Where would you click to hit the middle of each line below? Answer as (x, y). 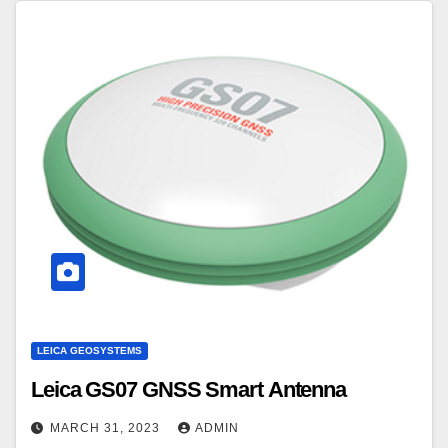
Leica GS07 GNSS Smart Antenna (189, 390)
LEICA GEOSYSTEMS (89, 351)
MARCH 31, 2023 (107, 428)
